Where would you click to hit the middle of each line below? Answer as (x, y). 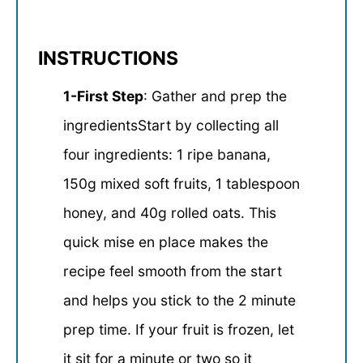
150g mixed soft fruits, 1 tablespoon (181, 184)
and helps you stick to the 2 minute (179, 301)
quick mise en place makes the (165, 242)
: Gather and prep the (215, 96)
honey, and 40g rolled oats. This (169, 213)
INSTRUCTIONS (108, 59)
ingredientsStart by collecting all (171, 126)
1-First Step (103, 96)
